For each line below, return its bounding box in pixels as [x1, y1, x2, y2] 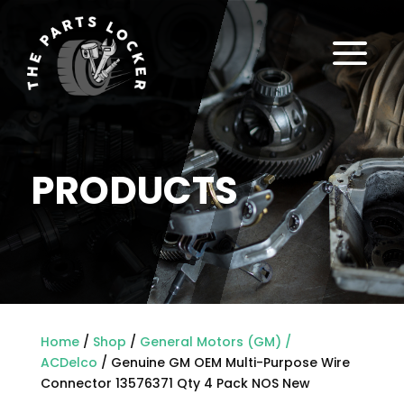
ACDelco [40, 353, 97, 372]
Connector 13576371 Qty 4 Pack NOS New [40, 374, 310, 393]
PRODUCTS [30, 163, 238, 217]
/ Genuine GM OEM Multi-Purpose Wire [96, 353, 350, 372]
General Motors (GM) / [139, 333, 291, 352]
